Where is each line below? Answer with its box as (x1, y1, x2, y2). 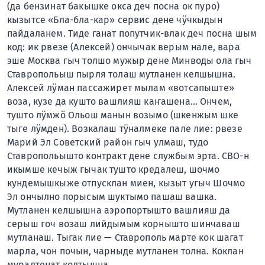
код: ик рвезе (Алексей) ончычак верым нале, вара (7, 41, 240, 53)
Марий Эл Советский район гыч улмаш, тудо (7, 136, 209, 148)
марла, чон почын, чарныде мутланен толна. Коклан (7, 245, 244, 257)
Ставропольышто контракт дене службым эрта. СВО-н (7, 150, 249, 161)
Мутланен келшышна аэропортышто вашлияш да (7, 204, 231, 216)
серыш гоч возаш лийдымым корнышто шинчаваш (7, 218, 240, 230)
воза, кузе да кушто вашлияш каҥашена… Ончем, (7, 95, 232, 107)
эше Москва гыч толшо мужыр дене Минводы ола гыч (7, 54, 252, 66)
